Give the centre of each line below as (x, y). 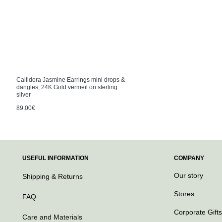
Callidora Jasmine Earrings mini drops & (71, 80)
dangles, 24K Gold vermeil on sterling (67, 87)
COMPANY (189, 158)
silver (24, 95)
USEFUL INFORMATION (55, 158)
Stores (184, 194)
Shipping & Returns (53, 177)
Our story (189, 176)
